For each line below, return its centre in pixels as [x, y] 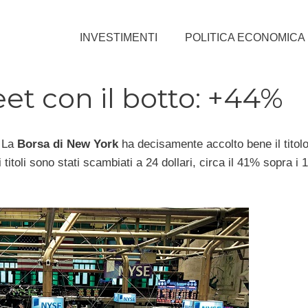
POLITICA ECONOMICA [245, 37]
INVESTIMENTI [119, 37]
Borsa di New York [68, 144]
